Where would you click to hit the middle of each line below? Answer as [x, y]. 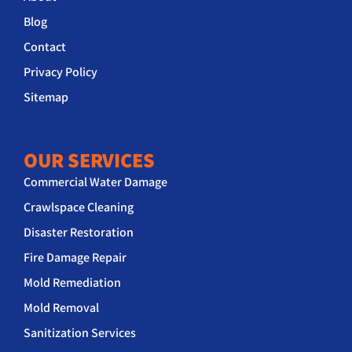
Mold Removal [61, 307]
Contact [45, 46]
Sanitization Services [80, 332]
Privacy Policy [60, 71]
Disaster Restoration [79, 232]
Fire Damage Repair [75, 257]
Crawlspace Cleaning [79, 207]
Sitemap [46, 97]
